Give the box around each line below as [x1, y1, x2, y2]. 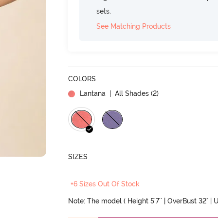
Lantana [80, 90, 106, 97]
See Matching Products [96, 22, 171, 30]
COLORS [68, 75, 96, 83]
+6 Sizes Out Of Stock [71, 180, 140, 188]
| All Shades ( [108, 90, 153, 97]
